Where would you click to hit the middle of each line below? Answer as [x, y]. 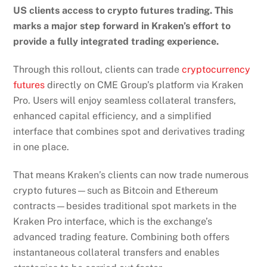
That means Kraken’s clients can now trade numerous [131, 175]
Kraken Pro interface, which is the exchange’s [113, 221]
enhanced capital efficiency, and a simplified [113, 116]
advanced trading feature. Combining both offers [122, 237]
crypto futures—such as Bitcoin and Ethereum [116, 190]
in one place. [41, 147]
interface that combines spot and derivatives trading [129, 131]
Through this [41, 69]
